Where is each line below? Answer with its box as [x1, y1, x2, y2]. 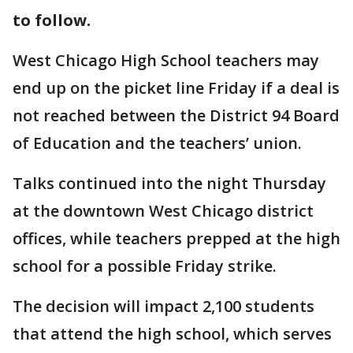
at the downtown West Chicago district [13, 200, 314, 221]
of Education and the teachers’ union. [13, 132, 306, 154]
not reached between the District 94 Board [13, 105, 340, 126]
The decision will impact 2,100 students [13, 295, 314, 317]
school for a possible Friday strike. [13, 255, 281, 277]
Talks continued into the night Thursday [13, 173, 326, 194]
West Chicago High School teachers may [13, 50, 319, 71]
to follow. [13, 9, 91, 31]
